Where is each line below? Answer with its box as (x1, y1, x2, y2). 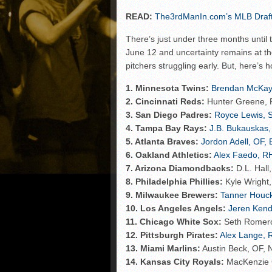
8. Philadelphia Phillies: (126, 176, 223, 186)
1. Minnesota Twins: (126, 83, 209, 93)
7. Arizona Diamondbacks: (126, 163, 234, 173)
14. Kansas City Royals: (126, 256, 224, 267)
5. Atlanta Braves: (126, 136, 199, 146)
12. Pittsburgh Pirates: (126, 229, 218, 240)
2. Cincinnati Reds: (126, 96, 205, 106)
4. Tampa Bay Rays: (126, 123, 207, 133)
